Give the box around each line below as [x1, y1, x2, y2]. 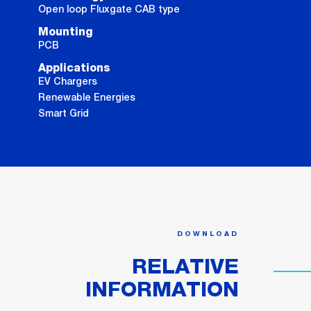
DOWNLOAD [176, 230, 239, 238]
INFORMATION [85, 280, 239, 301]
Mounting [38, 26, 93, 38]
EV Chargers [38, 76, 97, 87]
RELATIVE [131, 257, 239, 278]
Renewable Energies [38, 92, 135, 103]
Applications [38, 62, 110, 74]
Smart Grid [38, 108, 89, 119]
